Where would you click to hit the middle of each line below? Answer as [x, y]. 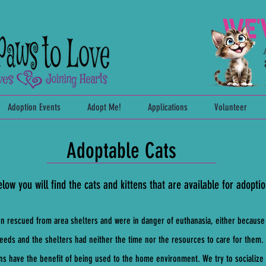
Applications [167, 107]
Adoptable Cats [121, 151]
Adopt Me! [104, 107]
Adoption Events [34, 107]
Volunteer [230, 107]
